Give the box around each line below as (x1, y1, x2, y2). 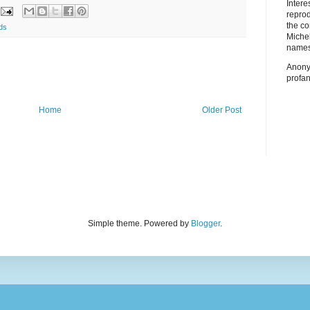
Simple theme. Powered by (88, 219, 191, 229)
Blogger (191, 219, 220, 229)
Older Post (202, 105, 241, 116)
